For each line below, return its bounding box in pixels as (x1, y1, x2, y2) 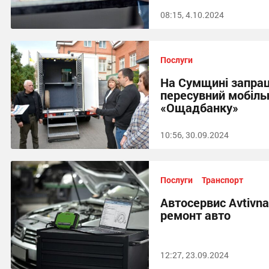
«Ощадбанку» (160, 100, 238, 115)
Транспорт (202, 174, 243, 186)
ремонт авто (160, 207, 231, 223)
